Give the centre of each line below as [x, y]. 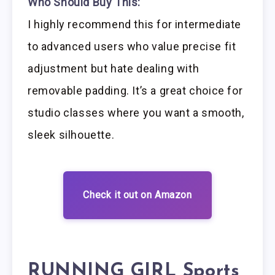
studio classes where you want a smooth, [136, 113]
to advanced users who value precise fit [132, 47]
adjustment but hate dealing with [114, 69]
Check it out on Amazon [137, 195]
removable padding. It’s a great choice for [135, 91]
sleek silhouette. [71, 135]
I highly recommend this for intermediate [135, 25]
